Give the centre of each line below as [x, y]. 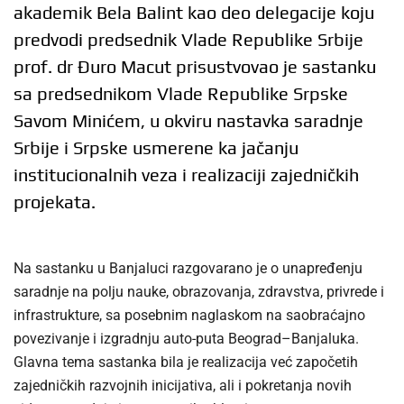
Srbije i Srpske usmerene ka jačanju [156, 148]
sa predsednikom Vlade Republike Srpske [181, 94]
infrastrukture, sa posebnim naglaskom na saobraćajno [189, 316]
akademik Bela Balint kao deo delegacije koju [194, 13]
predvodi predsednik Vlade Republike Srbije [188, 40]
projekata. [55, 202]
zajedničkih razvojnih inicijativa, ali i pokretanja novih [183, 386]
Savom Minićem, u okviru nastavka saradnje [188, 121]
